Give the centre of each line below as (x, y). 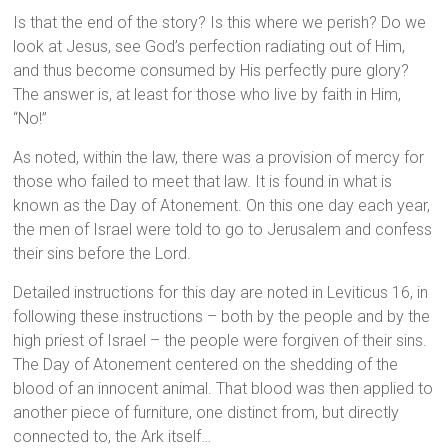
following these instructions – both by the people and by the (222, 317)
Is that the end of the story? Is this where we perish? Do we (220, 23)
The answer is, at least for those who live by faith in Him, (207, 95)
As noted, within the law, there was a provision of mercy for (219, 158)
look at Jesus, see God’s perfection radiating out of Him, (209, 47)
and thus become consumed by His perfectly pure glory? (211, 71)
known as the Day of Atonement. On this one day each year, (222, 206)
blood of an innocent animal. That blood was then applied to (223, 389)
